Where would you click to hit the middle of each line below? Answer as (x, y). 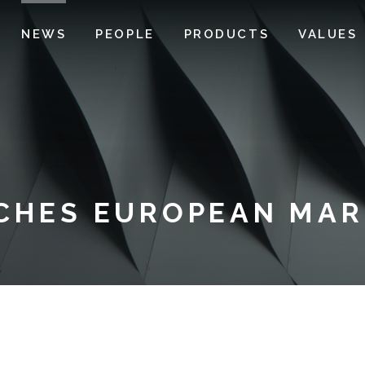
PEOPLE (125, 34)
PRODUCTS (226, 34)
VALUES (328, 34)
